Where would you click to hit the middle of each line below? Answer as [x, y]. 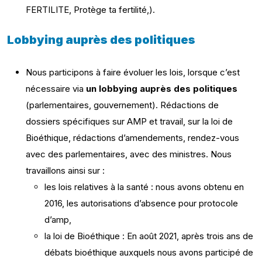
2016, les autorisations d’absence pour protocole [141, 203]
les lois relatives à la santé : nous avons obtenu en [144, 187]
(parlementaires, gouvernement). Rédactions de [122, 105]
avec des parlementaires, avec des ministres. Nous [129, 154]
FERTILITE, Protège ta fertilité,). [90, 10]
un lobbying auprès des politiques [162, 89]
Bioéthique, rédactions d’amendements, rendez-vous [132, 138]
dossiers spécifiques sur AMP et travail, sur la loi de [129, 121]
